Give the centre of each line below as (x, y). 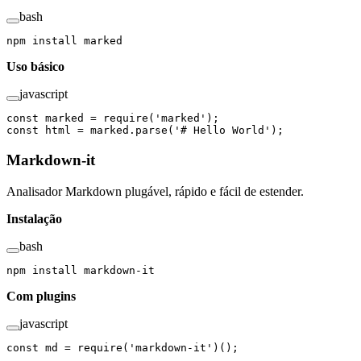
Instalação (34, 218)
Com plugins (41, 296)
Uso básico (35, 67)
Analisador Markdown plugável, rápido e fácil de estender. (155, 191)
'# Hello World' (222, 131)
